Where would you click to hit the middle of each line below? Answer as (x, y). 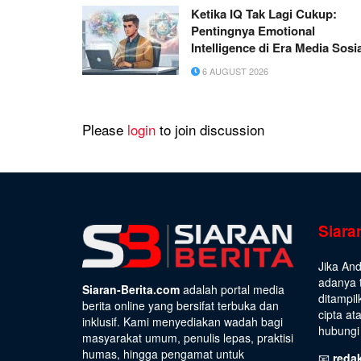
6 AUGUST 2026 (234, 71)
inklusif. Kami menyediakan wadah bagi (183, 322)
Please (105, 130)
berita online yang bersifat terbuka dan (180, 306)
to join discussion (210, 130)
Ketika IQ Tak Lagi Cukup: (264, 14)
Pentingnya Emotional (253, 31)
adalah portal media (232, 290)
